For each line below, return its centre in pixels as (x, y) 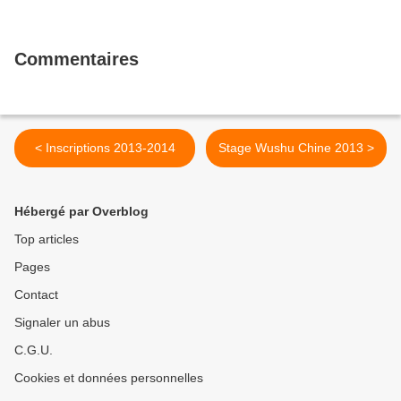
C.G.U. (34, 350)
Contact (36, 295)
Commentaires (77, 60)
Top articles (47, 239)
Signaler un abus (62, 323)
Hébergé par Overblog (81, 212)
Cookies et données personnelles (109, 378)
